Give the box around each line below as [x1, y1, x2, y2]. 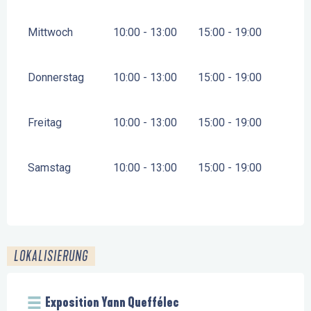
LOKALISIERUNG [14, 248, 88, 265]
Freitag [28, 116, 62, 130]
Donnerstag [28, 71, 84, 85]
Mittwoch [28, 26, 73, 40]
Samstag [28, 161, 71, 175]
